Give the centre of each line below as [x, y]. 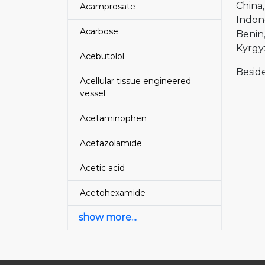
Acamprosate [108, 7]
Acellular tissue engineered [135, 81]
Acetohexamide [113, 193]
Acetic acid [102, 168]
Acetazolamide [111, 143]
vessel [93, 93]
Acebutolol [102, 56]
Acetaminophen [113, 118]
